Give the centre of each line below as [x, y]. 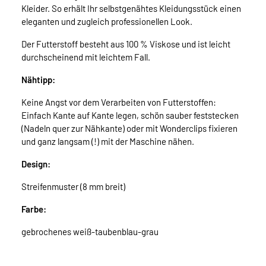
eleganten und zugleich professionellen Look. [107, 22]
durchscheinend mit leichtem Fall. [86, 57]
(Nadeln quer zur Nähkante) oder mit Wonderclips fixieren [129, 129]
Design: [36, 164]
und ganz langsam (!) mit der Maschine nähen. [108, 142]
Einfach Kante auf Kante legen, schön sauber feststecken [130, 115]
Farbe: [34, 209]
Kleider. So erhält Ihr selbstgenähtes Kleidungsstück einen [131, 9]
